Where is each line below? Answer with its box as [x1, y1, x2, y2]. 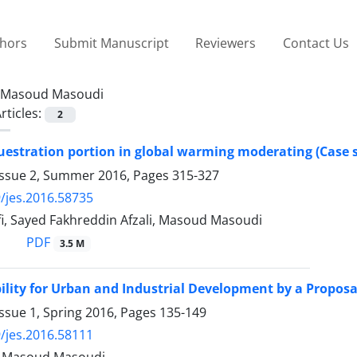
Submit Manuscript [53, 33, 169, 52]
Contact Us [282, 33, 349, 52]
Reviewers [195, 33, 257, 52]
